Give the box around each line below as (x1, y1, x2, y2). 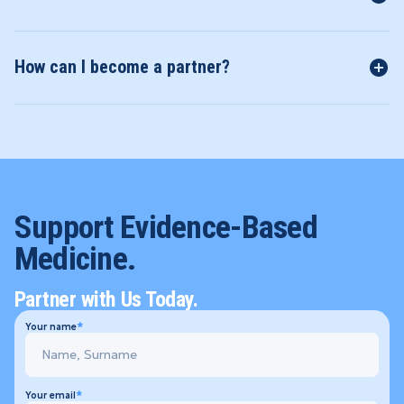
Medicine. (14, 240, 137, 279)
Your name (24, 320, 77, 333)
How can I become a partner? (14, 56, 230, 78)
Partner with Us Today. (14, 286, 198, 312)
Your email (24, 389, 76, 401)
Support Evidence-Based (14, 208, 317, 247)
